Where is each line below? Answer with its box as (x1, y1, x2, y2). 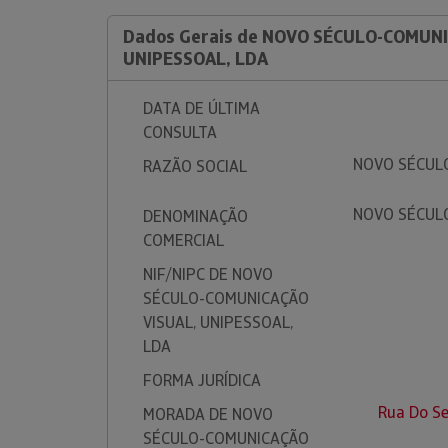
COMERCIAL (143, 230, 224, 251)
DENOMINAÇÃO (143, 206, 248, 227)
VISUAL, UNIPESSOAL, (143, 312, 293, 333)
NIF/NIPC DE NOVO (143, 264, 273, 285)
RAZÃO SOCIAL (143, 156, 247, 177)
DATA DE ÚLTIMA (143, 98, 260, 119)
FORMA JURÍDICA (143, 370, 261, 391)
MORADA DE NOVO (143, 404, 273, 425)
